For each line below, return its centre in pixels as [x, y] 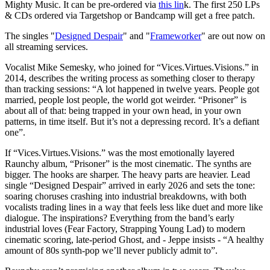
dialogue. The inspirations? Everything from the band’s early [120, 218]
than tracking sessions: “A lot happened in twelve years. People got [132, 89]
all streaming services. [46, 46]
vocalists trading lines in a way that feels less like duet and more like [134, 207]
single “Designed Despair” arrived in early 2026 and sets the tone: [130, 185]
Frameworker [176, 36]
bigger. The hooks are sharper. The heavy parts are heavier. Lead [127, 174]
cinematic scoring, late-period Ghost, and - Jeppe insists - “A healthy [134, 239]
